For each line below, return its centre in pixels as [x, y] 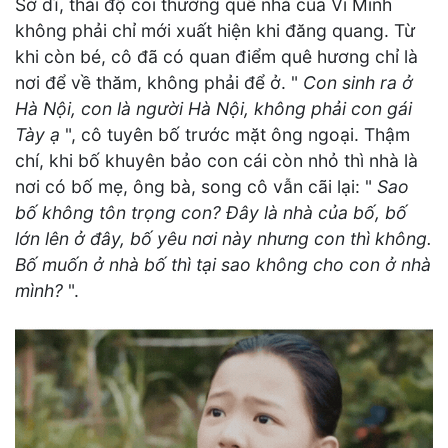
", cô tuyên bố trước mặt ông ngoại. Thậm [237, 135]
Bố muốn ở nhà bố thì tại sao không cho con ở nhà [223, 265]
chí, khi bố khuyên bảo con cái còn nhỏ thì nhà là [216, 161]
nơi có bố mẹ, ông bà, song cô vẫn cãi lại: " [196, 187]
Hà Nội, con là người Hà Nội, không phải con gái [213, 109]
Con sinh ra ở [358, 83]
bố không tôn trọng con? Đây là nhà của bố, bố [211, 213]
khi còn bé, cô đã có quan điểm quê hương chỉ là [216, 57]
